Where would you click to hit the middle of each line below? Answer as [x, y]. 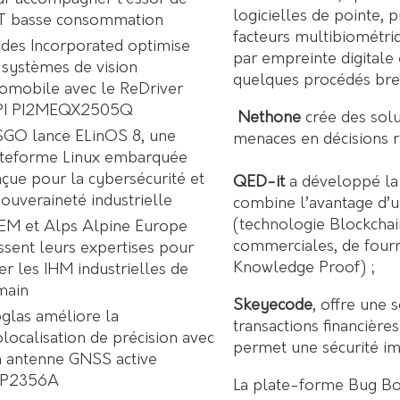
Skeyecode [273, 305]
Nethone [269, 118]
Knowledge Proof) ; [304, 268]
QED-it [259, 182]
